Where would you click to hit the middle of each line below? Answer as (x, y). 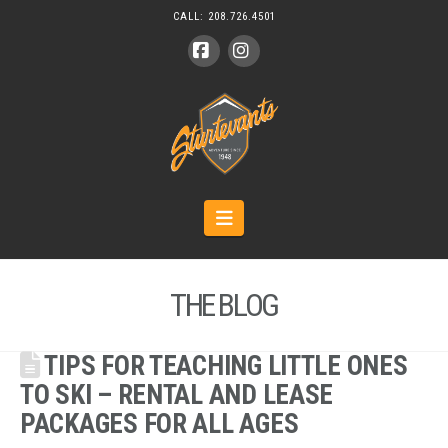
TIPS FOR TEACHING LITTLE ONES (223, 366)
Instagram (279, 81)
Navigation (271, 217)
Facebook (237, 81)
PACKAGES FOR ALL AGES (159, 424)
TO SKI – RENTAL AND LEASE (177, 395)
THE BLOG (223, 305)
